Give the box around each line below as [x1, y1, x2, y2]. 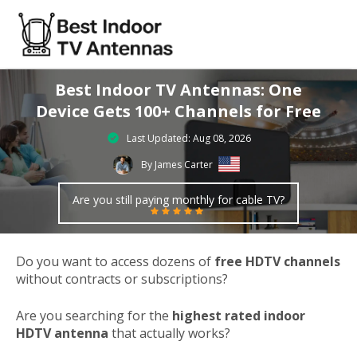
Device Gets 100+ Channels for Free [36, 100, 321, 122]
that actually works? [108, 324, 230, 343]
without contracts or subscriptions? [16, 270, 228, 288]
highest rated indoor [172, 307, 305, 325]
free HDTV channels [214, 253, 340, 271]
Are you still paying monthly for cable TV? [73, 191, 284, 207]
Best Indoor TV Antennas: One [55, 78, 302, 100]
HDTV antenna [16, 324, 108, 343]
